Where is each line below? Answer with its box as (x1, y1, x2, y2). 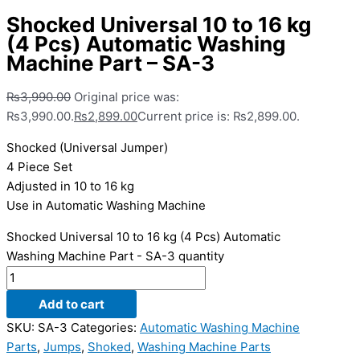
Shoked (88, 338, 131, 354)
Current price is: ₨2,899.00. (137, 108, 300, 124)
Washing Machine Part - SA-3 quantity (6, 247, 224, 264)
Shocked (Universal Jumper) (6, 139, 168, 155)
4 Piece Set (6, 158, 72, 174)
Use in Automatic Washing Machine (6, 197, 206, 213)
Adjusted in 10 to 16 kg (6, 178, 134, 194)
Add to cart (39, 296, 104, 312)
